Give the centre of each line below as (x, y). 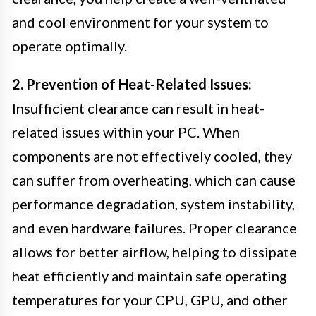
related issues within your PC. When (126, 132)
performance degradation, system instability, (153, 203)
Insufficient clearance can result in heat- (138, 108)
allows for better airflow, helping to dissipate (154, 251)
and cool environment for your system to (140, 22)
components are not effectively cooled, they (152, 156)
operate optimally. (69, 45)
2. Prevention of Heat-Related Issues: (132, 84)
